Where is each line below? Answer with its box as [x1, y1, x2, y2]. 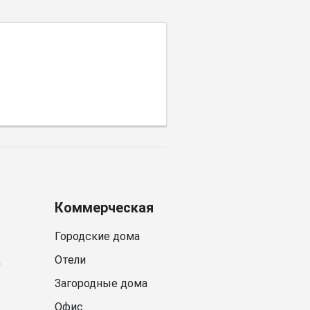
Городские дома [55, 229, 140, 243]
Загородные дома [55, 276, 147, 290]
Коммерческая [55, 199, 154, 216]
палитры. [37, 10, 84, 24]
